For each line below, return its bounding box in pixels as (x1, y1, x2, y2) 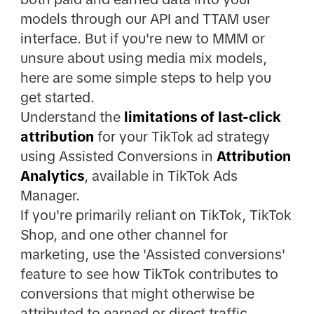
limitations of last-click (123, 109, 281, 125)
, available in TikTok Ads (83, 168, 238, 184)
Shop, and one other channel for (20, 227, 228, 243)
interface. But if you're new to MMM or (20, 31, 265, 47)
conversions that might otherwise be (20, 286, 254, 302)
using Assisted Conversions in (20, 149, 217, 165)
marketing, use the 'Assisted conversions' (20, 247, 285, 263)
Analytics (20, 168, 84, 184)
